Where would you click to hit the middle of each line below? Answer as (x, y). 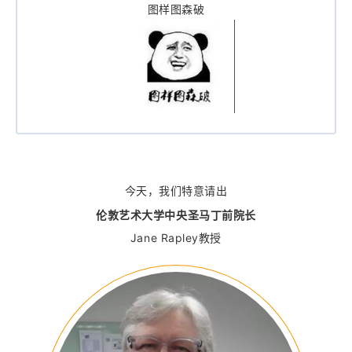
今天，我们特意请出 (176, 191)
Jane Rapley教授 (176, 238)
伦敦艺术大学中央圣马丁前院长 (176, 215)
